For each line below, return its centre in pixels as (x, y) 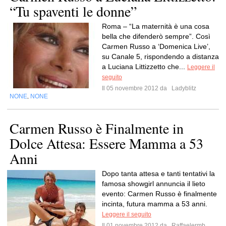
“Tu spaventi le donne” (73, 11)
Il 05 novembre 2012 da (136, 88)
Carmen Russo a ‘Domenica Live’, (156, 46)
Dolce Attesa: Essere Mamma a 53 (106, 143)
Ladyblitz (183, 88)
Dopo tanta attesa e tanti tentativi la (158, 174)
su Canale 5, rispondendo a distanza (160, 56)
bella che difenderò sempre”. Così (156, 36)
